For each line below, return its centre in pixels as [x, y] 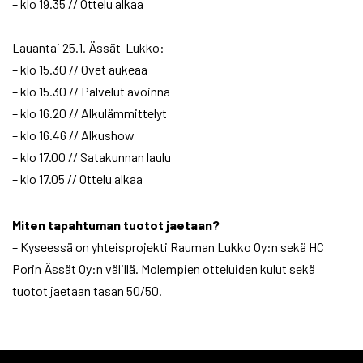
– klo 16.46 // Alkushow [73, 135]
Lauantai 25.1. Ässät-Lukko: [88, 48]
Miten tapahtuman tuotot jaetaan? [116, 225]
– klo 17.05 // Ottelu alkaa [77, 179]
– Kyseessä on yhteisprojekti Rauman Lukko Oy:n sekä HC [168, 247]
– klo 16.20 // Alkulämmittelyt [90, 113]
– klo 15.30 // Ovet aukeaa [80, 70]
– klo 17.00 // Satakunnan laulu [92, 157]
